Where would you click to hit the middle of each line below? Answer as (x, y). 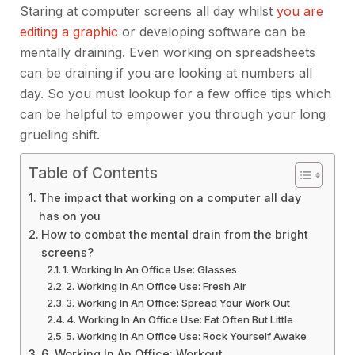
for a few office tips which (251, 93)
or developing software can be (214, 31)
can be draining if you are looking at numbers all (166, 73)
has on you (69, 216)
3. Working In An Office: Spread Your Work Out (179, 302)
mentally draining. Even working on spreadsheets (168, 52)
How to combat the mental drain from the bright (174, 234)
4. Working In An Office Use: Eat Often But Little (180, 319)
